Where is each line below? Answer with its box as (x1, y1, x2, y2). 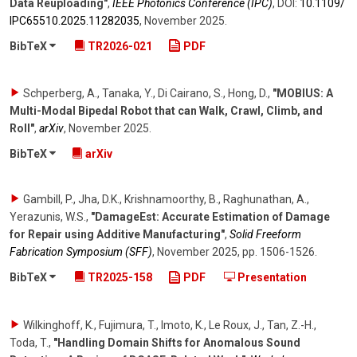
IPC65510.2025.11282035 (10, 14, 139, 27)
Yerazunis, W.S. (10, 210, 86, 224)
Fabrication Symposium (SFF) (10, 245, 152, 259)
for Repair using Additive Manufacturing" (10, 228, 225, 241)
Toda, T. (10, 336, 49, 350)
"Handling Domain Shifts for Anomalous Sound (53, 336, 300, 350)
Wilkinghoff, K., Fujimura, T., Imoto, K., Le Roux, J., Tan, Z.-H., (23, 319, 316, 332)
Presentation (235, 271, 307, 284)
